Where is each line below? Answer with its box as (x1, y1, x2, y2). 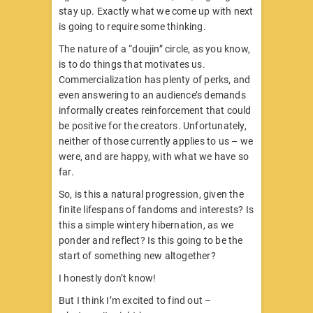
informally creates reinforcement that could (59, 104, 252, 116)
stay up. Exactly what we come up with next (59, 5, 254, 17)
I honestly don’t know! (59, 272, 159, 284)
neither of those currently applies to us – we (59, 135, 253, 147)
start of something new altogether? (59, 249, 216, 261)
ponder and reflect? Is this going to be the (59, 234, 243, 246)
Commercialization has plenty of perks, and (59, 73, 251, 85)
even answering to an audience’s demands (59, 89, 246, 101)
